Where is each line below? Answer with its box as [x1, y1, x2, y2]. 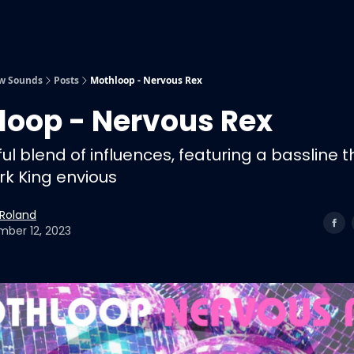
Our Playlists [100, 17, 158, 30]
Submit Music [22, 17, 88, 30]
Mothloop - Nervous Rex [90, 73, 202, 87]
